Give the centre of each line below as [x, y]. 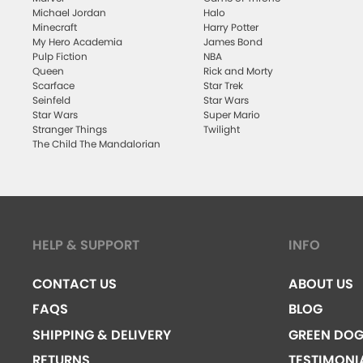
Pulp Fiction [60, 56]
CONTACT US [75, 284]
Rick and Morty [238, 70]
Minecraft [55, 27]
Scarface [53, 85]
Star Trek [223, 85]
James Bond [233, 41]
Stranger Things [70, 129]
